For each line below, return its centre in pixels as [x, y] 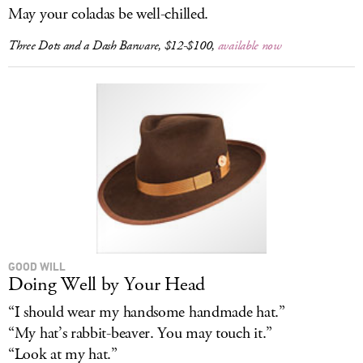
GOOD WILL [37, 266]
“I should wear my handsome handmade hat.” [147, 312]
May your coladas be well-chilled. [109, 14]
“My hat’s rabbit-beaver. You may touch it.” [141, 333]
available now [250, 46]
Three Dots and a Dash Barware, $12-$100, [113, 46]
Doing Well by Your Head [107, 284]
